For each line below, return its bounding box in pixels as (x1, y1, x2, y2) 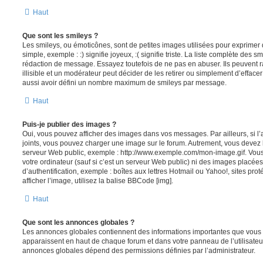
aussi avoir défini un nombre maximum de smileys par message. (22, 79, 227, 87)
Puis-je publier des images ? (22, 120, 116, 129)
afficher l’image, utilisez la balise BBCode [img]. (22, 177, 173, 186)
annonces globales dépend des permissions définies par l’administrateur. (22, 247, 255, 255)
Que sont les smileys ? (22, 32, 98, 41)
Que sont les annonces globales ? (22, 218, 134, 227)
